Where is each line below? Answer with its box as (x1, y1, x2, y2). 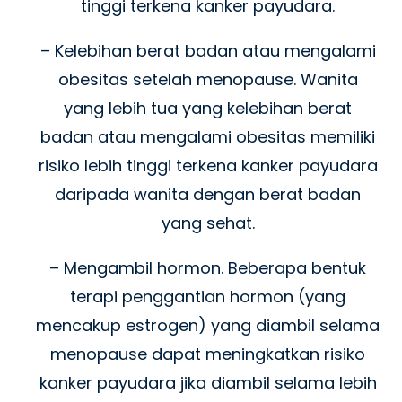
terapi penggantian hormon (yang (70, 285, 345, 309)
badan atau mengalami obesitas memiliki (40, 126, 375, 149)
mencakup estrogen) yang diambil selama (36, 314, 380, 337)
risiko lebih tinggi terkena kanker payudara (38, 154, 378, 178)
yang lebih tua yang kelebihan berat (64, 97, 352, 120)
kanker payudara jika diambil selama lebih (39, 371, 377, 395)
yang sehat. (161, 212, 255, 235)
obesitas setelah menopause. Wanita (57, 68, 358, 92)
